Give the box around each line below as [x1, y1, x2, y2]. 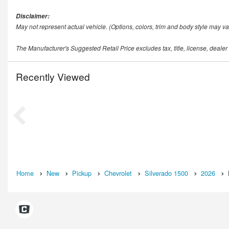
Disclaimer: [16, 11, 50, 20]
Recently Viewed [16, 69, 90, 83]
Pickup [72, 168, 91, 178]
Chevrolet [104, 168, 132, 178]
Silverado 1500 [145, 168, 188, 178]
